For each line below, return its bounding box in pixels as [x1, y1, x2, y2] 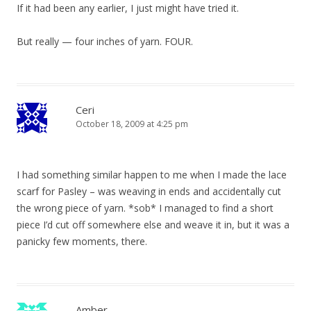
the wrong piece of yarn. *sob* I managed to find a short [17, 201, 274, 215]
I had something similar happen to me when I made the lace [17, 168, 287, 181]
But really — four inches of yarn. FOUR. [17, 35, 193, 48]
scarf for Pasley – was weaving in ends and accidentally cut [17, 185, 281, 198]
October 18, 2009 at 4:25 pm [76, 118, 188, 130]
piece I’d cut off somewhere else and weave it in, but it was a [17, 218, 289, 231]
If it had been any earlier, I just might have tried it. [17, 1, 239, 15]
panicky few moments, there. [17, 235, 147, 248]
